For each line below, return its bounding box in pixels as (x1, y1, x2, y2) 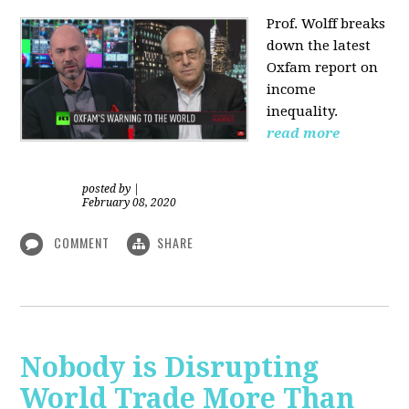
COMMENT (50, 232, 114, 252)
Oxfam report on (267, 58, 379, 76)
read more (267, 124, 341, 142)
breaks (341, 15, 386, 32)
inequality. (267, 102, 339, 120)
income (267, 80, 317, 98)
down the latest (267, 37, 372, 54)
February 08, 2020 (82, 195, 177, 209)
